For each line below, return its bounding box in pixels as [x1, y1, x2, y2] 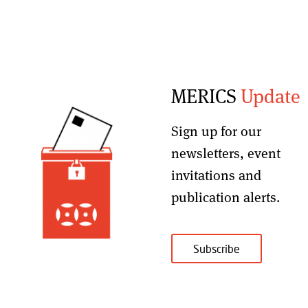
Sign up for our [171, 122, 262, 140]
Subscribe [193, 242, 241, 255]
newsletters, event [171, 144, 281, 162]
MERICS [171, 82, 241, 109]
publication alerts [171, 188, 277, 206]
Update [241, 82, 301, 109]
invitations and [171, 166, 262, 184]
